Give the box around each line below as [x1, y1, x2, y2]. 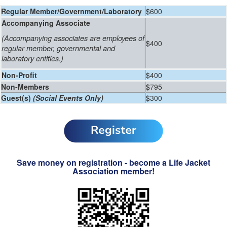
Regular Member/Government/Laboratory [1, 6, 142, 16]
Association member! [72, 165, 155, 177]
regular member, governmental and [2, 43, 115, 53]
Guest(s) [1, 93, 33, 103]
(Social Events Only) [33, 93, 103, 103]
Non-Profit [2, 70, 37, 80]
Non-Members [1, 82, 49, 92]
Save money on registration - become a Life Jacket [17, 157, 210, 168]
